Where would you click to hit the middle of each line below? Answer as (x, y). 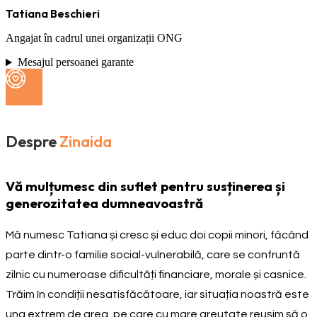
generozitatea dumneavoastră (104, 203)
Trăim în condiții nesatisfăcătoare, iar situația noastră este (157, 294)
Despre (31, 142)
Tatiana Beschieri (53, 14)
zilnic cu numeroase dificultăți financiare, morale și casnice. (156, 274)
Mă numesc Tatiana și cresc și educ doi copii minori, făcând (157, 235)
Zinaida (86, 142)
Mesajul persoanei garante (75, 62)
